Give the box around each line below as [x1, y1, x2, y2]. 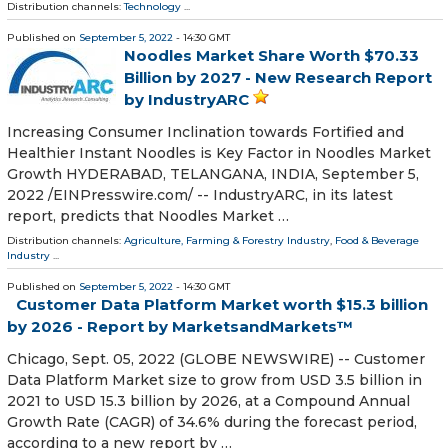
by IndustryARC [124, 89, 249, 109]
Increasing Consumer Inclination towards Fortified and [7, 122, 404, 141]
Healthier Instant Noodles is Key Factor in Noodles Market [7, 143, 431, 162]
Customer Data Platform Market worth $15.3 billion [16, 294, 428, 314]
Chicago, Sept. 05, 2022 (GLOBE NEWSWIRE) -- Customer [7, 349, 425, 368]
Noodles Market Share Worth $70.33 [124, 45, 419, 65]
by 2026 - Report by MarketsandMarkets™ [7, 316, 353, 336]
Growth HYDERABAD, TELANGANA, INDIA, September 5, [7, 164, 419, 183]
